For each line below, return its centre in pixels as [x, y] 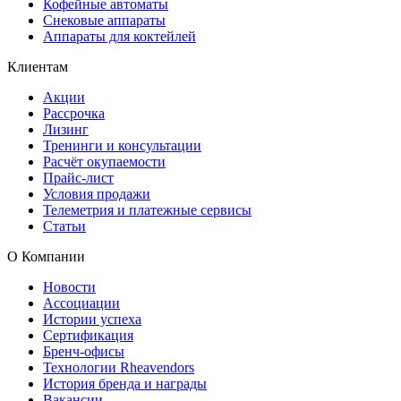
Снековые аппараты [104, 21]
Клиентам [38, 67]
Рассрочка [74, 114]
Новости [69, 287]
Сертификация [88, 336]
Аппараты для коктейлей [119, 37]
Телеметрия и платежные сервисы [147, 210]
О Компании [46, 257]
